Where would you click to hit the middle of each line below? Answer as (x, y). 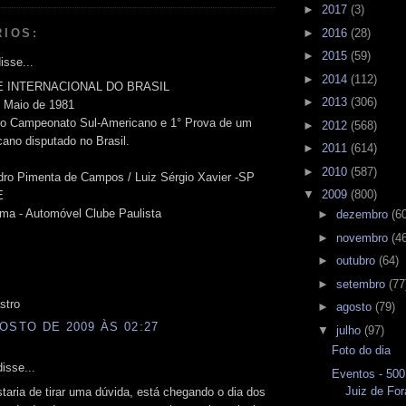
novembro (363, 237)
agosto (355, 307)
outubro (357, 261)
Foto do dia (362, 351)
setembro (362, 284)
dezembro (363, 215)
